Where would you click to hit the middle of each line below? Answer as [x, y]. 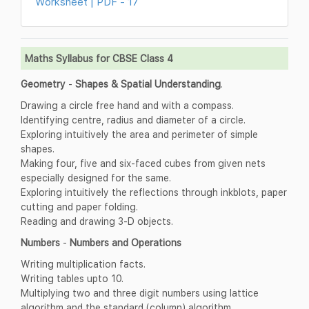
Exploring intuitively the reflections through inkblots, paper [154, 192]
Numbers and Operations [126, 243]
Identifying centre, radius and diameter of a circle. [133, 120]
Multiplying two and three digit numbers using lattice [140, 293]
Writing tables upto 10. [72, 279]
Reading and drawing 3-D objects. [97, 221]
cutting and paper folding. [79, 207]
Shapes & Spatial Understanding [148, 84]
